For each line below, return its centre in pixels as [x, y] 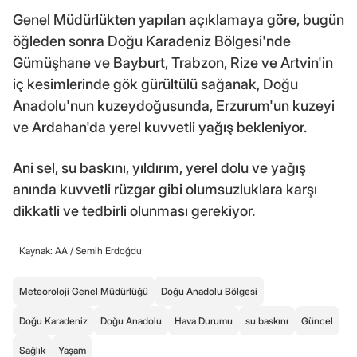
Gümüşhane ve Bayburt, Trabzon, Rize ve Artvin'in [173, 62]
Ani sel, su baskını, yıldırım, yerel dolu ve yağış [159, 167]
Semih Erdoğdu [109, 250]
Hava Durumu [204, 320]
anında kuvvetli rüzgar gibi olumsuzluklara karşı [165, 189]
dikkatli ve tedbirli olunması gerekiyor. [134, 210]
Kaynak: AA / [47, 250]
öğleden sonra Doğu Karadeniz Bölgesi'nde [152, 41]
